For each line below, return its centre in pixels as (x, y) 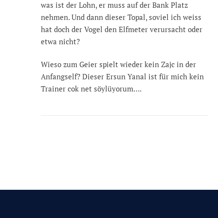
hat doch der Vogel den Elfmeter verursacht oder (122, 29)
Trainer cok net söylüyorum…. (91, 89)
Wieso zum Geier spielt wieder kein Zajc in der (118, 64)
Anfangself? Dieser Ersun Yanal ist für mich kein (122, 77)
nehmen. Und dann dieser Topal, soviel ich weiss (121, 17)
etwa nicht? (60, 41)
